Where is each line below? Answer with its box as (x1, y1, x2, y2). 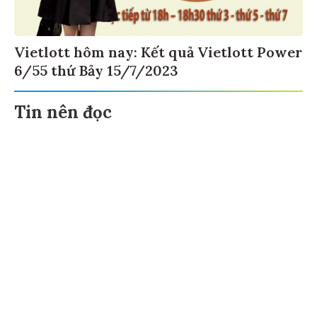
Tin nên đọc (14, 103, 112, 126)
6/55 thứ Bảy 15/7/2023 (14, 64, 178, 82)
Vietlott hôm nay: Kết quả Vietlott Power (14, 45, 302, 64)
